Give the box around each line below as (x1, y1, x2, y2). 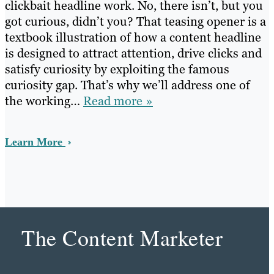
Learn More (5, 136, 65, 149)
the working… (5, 93, 83, 109)
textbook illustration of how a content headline (5, 29, 261, 46)
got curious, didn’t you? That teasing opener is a (5, 13, 266, 30)
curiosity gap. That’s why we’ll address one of (5, 77, 250, 94)
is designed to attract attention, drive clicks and (5, 45, 262, 62)
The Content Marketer (21, 223, 223, 253)
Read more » (83, 93, 153, 109)
